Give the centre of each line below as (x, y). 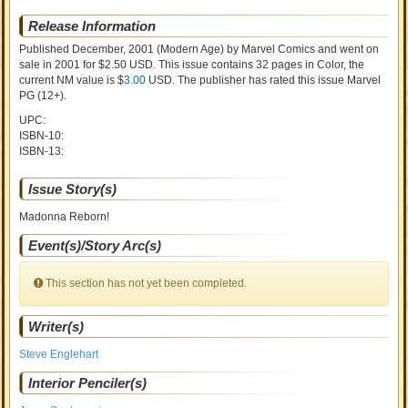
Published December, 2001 (87, 49)
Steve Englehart (59, 354)
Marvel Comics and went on (311, 49)
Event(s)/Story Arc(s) (95, 245)
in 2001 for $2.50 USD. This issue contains (150, 65)
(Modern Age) (189, 49)
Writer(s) (56, 326)
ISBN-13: (42, 151)
